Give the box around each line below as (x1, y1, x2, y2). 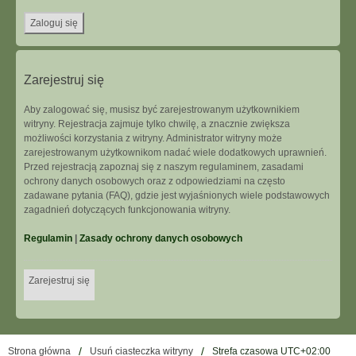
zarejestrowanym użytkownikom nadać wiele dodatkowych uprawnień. (24, 147, 327, 158)
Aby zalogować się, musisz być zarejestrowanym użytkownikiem (24, 104, 300, 115)
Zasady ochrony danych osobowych (79, 233, 242, 244)
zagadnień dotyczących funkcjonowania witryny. (24, 204, 230, 215)
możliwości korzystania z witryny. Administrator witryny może (24, 133, 282, 144)
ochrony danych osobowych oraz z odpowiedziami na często (24, 176, 285, 187)
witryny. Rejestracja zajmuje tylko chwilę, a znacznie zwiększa (24, 118, 290, 130)
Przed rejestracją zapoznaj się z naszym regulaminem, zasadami (24, 161, 304, 172)
